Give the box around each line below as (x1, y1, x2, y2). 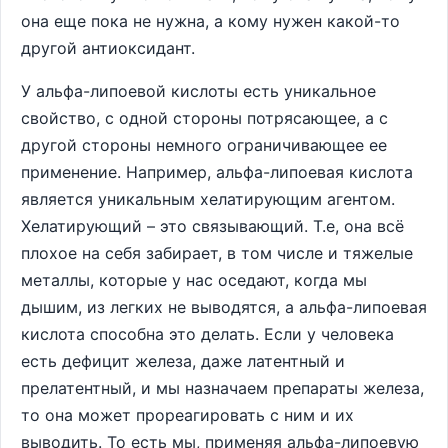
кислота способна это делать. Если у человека (21, 324, 394, 344)
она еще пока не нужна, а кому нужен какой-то (21, 11, 400, 31)
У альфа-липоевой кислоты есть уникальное (21, 81, 376, 101)
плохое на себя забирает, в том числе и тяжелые (21, 243, 413, 263)
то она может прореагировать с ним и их (21, 405, 354, 425)
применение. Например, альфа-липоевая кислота (21, 162, 413, 182)
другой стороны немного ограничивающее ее (21, 135, 387, 155)
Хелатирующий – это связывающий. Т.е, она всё (21, 216, 404, 236)
